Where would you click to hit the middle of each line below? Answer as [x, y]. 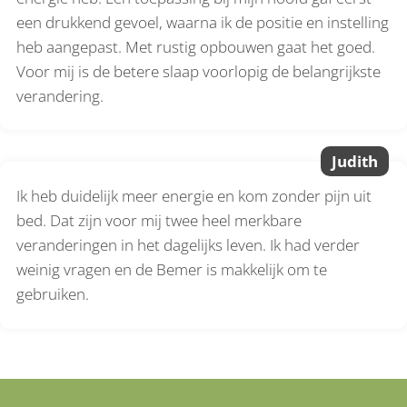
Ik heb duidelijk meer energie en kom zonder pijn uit [194, 196]
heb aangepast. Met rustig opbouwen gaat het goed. [196, 46]
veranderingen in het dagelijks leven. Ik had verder [189, 245]
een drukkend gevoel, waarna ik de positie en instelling [203, 22]
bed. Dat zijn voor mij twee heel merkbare [159, 221]
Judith [355, 162]
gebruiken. [53, 294]
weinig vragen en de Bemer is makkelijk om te [172, 270]
